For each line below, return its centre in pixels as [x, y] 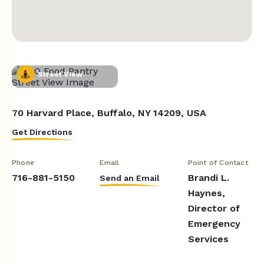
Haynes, [206, 193]
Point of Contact [218, 162]
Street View [60, 74]
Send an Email [130, 178]
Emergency [214, 223]
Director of [214, 208]
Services [208, 239]
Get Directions [42, 132]
